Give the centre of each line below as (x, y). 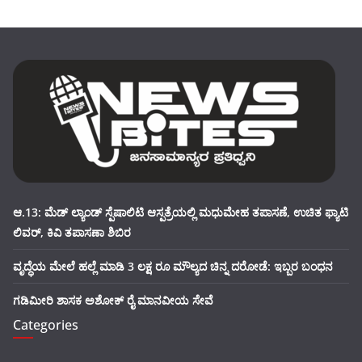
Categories (46, 325)
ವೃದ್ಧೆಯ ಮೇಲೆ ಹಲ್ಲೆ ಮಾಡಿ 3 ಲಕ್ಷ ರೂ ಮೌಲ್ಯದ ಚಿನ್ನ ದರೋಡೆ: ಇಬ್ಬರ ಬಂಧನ (173, 267)
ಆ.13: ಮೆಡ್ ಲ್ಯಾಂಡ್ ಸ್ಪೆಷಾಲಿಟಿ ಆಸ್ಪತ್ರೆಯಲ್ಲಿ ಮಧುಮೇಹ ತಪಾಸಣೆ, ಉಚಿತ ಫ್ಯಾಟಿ (181, 213)
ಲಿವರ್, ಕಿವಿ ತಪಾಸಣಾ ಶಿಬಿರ (72, 233)
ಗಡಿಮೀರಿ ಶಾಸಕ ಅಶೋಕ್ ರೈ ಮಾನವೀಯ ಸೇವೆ (113, 301)
